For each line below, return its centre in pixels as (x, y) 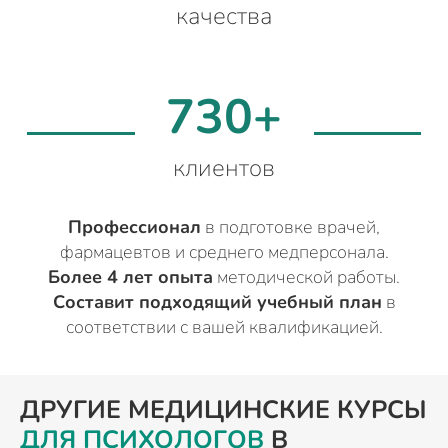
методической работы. (306, 277)
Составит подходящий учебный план (217, 302)
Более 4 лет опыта (130, 277)
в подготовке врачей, (290, 227)
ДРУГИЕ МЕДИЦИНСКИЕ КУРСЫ (223, 410)
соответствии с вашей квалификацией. (224, 327)
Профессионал (134, 227)
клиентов (224, 168)
